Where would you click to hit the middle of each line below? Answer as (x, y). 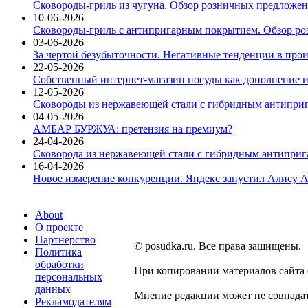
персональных (69, 276)
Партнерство (65, 239)
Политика (58, 252)
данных (53, 289)
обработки (59, 264)
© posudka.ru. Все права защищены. (218, 245)
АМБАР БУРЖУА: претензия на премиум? (133, 129)
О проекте (59, 227)
